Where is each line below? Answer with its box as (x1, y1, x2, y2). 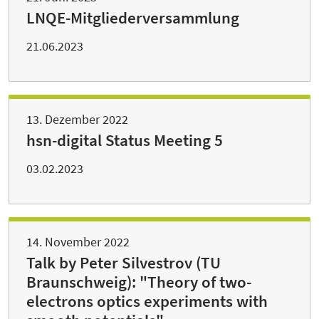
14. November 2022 (26, 234, 130, 251)
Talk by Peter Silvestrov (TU (26, 253, 221, 273)
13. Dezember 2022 (26, 111, 128, 128)
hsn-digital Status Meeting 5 (26, 130, 223, 151)
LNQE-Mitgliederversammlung (26, 8, 239, 28)
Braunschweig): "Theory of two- (26, 272, 251, 293)
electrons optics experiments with (26, 291, 268, 312)
